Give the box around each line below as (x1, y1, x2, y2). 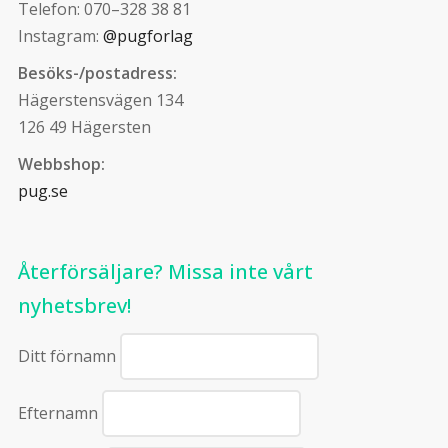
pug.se (17, 180, 68, 202)
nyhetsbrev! (17, 292, 131, 319)
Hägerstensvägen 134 (17, 89, 183, 111)
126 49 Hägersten (17, 116, 151, 138)
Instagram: (17, 25, 103, 47)
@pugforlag (102, 25, 193, 47)
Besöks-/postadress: (17, 62, 177, 84)
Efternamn (17, 402, 98, 424)
